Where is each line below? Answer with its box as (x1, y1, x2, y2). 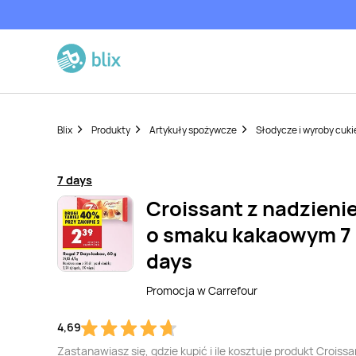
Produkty (91, 123, 130, 137)
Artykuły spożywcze (149, 123, 237, 137)
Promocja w (146, 283, 208, 298)
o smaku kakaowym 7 (146, 221, 351, 249)
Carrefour (208, 283, 257, 298)
